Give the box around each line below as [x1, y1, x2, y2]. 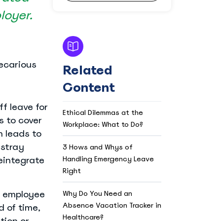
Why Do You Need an [62, 188, 132, 198]
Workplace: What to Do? [62, 119, 143, 129]
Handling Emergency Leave [62, 154, 154, 163]
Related [62, 62, 112, 78]
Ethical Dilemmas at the [62, 108, 143, 117]
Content [62, 79, 115, 96]
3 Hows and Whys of [62, 142, 133, 151]
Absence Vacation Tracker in [62, 200, 161, 210]
